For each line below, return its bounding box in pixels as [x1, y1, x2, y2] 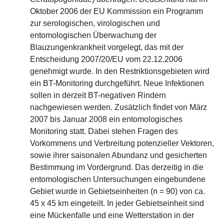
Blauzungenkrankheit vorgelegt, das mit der [30, 43, 183, 51]
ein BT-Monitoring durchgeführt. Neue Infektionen [30, 79, 204, 87]
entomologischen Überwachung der [30, 31, 156, 39]
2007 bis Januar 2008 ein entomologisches [30, 115, 182, 123]
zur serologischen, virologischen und [30, 19, 160, 27]
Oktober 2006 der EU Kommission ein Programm [30, 7, 203, 15]
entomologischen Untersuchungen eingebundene [30, 175, 205, 183]
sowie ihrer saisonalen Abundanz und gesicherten [30, 151, 207, 159]
